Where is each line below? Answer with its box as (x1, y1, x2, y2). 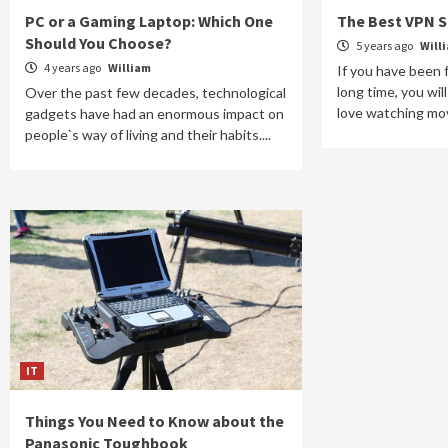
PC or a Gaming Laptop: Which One (25, 10, 273, 31)
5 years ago (354, 37, 416, 53)
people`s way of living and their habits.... (25, 125, 271, 143)
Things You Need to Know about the (25, 410, 284, 431)
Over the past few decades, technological (25, 83, 286, 101)
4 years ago (42, 59, 103, 75)
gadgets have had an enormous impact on (25, 104, 284, 122)
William (108, 59, 151, 75)
